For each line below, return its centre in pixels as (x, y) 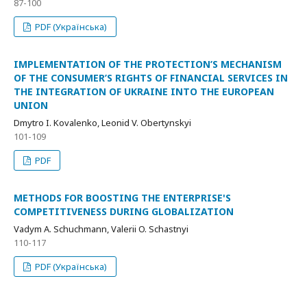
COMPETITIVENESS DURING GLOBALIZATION (124, 211)
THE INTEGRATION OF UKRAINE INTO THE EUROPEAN (144, 91)
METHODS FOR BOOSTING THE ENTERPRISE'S (122, 198)
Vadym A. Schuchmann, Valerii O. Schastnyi (101, 229)
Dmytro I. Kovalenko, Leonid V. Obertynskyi (102, 123)
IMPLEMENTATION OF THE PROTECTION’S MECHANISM (148, 64)
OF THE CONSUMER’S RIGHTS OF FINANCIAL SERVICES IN (151, 78)
